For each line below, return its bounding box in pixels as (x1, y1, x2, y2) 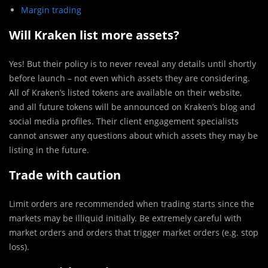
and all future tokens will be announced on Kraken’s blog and (9, 101, 255, 113)
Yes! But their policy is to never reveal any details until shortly (9, 58, 256, 70)
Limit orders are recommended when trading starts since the (9, 198, 254, 210)
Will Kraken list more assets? (9, 27, 179, 44)
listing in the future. (9, 144, 89, 156)
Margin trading (21, 4, 81, 16)
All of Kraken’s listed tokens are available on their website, (9, 87, 242, 99)
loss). (9, 241, 29, 253)
